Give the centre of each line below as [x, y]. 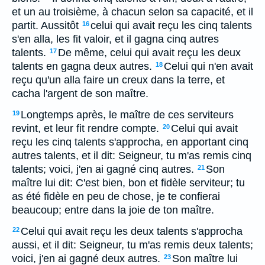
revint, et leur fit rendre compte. [85, 128]
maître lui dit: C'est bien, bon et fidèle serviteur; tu [128, 183]
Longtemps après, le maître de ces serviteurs [127, 115]
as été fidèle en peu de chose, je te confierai [116, 196]
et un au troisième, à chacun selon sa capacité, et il [132, 12]
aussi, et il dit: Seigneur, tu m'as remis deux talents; [132, 245]
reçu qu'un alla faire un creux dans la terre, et [118, 80]
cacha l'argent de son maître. [80, 93]
